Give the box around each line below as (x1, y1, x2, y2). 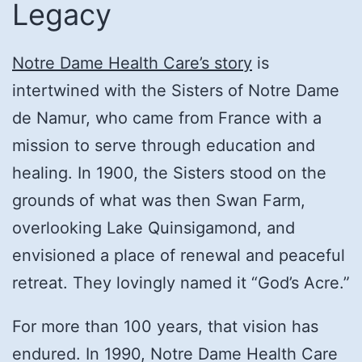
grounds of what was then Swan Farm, (12, 190, 305, 210)
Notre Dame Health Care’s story (12, 53, 252, 73)
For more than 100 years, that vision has (12, 316, 318, 336)
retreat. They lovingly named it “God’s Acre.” (12, 272, 350, 293)
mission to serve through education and (12, 135, 315, 155)
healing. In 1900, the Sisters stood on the (12, 162, 326, 183)
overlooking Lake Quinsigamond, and (12, 217, 295, 238)
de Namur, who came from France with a (12, 107, 322, 128)
